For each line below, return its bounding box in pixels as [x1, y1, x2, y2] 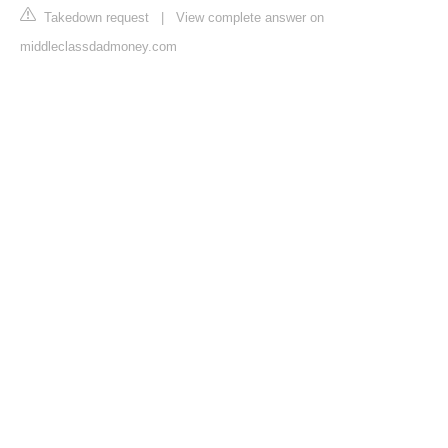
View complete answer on [176, 10, 324, 26]
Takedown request [40, 10, 149, 26]
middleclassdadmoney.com [20, 39, 177, 55]
